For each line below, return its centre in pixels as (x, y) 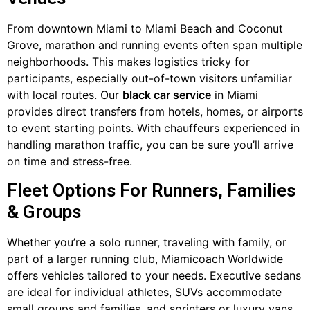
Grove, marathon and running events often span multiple (155, 45)
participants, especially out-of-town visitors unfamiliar (149, 79)
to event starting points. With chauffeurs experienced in (153, 128)
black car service (167, 95)
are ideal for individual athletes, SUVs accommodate (144, 292)
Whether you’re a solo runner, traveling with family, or (147, 242)
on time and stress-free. (70, 162)
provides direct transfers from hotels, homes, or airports (155, 112)
